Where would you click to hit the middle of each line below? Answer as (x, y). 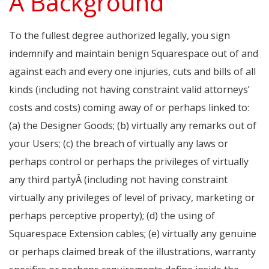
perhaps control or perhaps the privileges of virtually (129, 162)
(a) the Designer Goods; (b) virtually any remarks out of (133, 126)
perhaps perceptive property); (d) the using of (112, 216)
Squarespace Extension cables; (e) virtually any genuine (133, 234)
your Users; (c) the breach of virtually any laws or (119, 144)
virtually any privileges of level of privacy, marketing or (132, 198)
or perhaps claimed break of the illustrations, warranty (132, 252)
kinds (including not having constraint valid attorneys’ (129, 90)
